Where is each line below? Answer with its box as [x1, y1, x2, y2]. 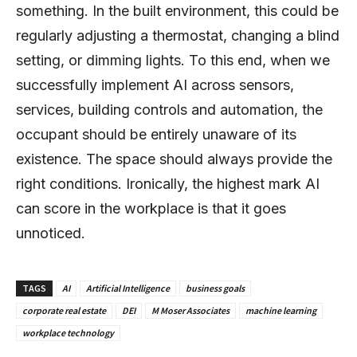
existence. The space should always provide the [16, 150, 332, 167]
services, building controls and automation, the [16, 100, 323, 118]
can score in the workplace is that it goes [16, 199, 286, 217]
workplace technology [22, 326, 114, 339]
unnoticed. [16, 224, 85, 241]
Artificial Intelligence [86, 281, 170, 294]
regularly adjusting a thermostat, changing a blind [16, 26, 339, 44]
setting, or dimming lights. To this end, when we [16, 51, 330, 69]
